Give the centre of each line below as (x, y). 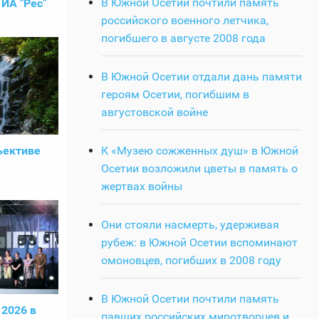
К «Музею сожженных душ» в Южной (200, 150)
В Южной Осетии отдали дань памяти (202, 76)
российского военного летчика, (185, 20)
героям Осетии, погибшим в (175, 94)
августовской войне (155, 112)
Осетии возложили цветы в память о (199, 168)
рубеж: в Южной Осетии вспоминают (199, 242)
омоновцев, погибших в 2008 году (193, 260)
